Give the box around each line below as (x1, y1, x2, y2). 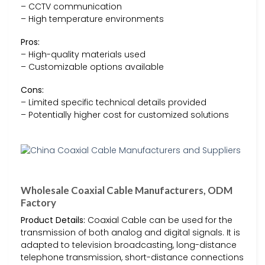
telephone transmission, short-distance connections (21, 251, 244, 263)
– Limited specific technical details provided (21, 96, 206, 108)
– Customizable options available (21, 60, 164, 73)
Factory (21, 196, 56, 209)
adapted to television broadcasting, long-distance (21, 238, 237, 251)
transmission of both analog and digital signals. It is (21, 226, 240, 238)
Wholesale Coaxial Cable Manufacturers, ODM (21, 184, 232, 197)
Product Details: (21, 214, 85, 226)
